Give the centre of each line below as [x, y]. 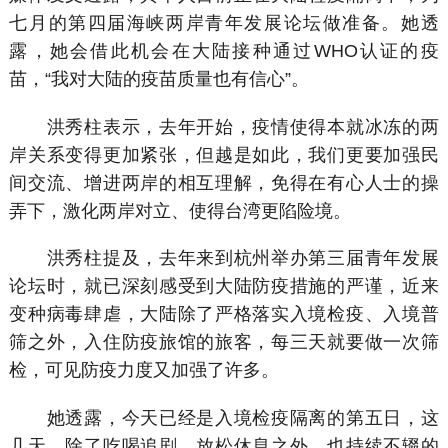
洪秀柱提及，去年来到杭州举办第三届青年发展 [224, 258]
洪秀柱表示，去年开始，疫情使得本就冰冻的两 [224, 126]
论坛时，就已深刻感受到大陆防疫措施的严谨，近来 [224, 286]
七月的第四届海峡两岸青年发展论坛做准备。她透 [224, 23]
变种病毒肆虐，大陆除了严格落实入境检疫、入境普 [224, 314]
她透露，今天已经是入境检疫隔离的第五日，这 [224, 417]
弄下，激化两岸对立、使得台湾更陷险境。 [180, 210]
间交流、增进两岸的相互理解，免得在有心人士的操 [224, 182]
